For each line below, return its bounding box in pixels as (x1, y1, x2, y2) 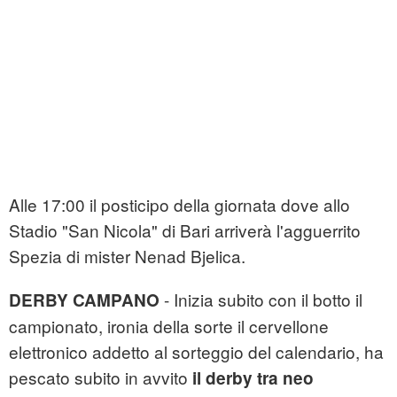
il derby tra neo (192, 366, 314, 391)
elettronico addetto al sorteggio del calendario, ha (9, 339, 384, 364)
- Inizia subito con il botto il (160, 287, 362, 312)
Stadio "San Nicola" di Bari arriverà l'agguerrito (9, 218, 361, 243)
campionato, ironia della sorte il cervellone (9, 314, 329, 339)
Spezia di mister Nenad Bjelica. (9, 244, 245, 269)
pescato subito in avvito (9, 365, 192, 390)
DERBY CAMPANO (9, 288, 160, 313)
